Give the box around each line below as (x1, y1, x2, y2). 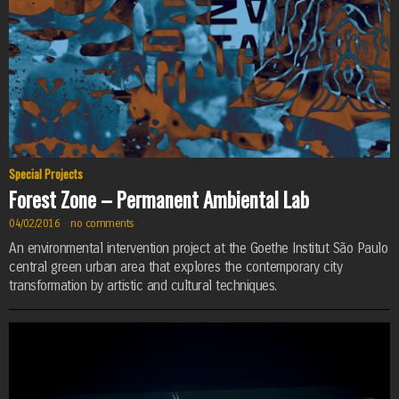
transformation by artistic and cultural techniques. (9, 278, 277, 295)
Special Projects (9, 165, 83, 183)
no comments (70, 216, 138, 230)
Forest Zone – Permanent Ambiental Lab (9, 184, 309, 216)
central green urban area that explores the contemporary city (9, 259, 342, 276)
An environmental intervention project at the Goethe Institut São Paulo (9, 240, 387, 257)
